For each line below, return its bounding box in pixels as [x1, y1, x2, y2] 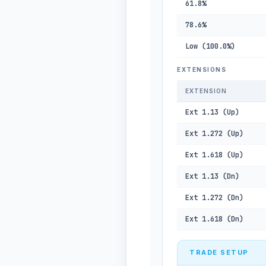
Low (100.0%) [185, 42, 235, 51]
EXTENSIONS [177, 66, 226, 73]
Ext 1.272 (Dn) [185, 193, 243, 202]
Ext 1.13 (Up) [185, 107, 239, 117]
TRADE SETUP [189, 248, 249, 256]
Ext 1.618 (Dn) [185, 214, 243, 224]
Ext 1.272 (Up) [185, 129, 243, 138]
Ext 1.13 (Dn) [185, 172, 239, 181]
